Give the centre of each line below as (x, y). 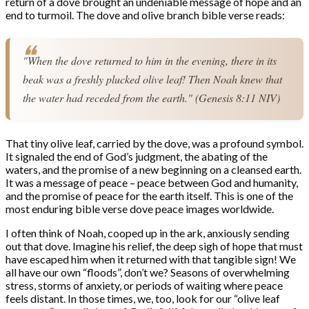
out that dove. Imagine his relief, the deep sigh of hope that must (154, 246)
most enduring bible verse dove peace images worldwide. (140, 209)
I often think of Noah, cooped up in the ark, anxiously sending (148, 233)
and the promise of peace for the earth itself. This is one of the (149, 196)
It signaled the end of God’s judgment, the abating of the (137, 157)
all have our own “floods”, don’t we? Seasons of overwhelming (148, 272)
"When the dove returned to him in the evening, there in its (150, 60)
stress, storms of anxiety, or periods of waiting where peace (144, 286)
